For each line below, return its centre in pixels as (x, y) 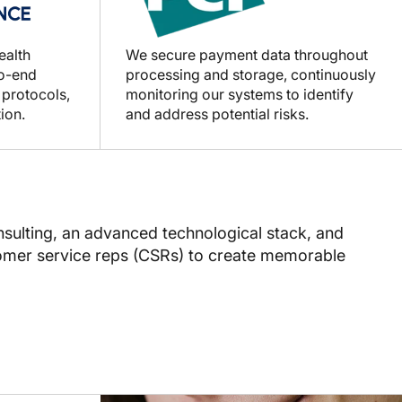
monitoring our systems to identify (240, 94)
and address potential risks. (217, 114)
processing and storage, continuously (251, 74)
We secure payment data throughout (247, 54)
